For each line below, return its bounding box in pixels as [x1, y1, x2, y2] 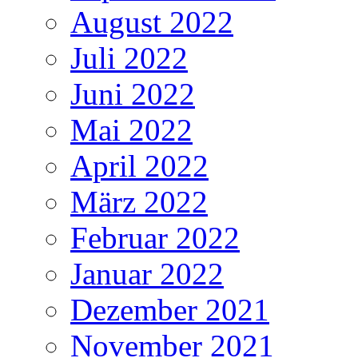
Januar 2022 [70, 257, 224, 292]
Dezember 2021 [70, 292, 269, 328]
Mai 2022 [70, 113, 193, 148]
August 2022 [70, 5, 233, 40]
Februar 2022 [70, 221, 240, 256]
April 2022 [70, 149, 209, 184]
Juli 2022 [70, 41, 188, 76]
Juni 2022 [70, 77, 195, 112]
